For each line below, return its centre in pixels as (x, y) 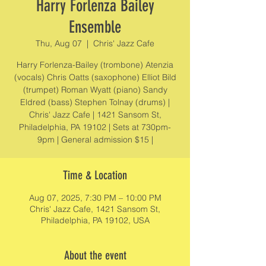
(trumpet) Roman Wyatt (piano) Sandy (95, 90)
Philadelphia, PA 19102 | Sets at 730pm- (95, 127)
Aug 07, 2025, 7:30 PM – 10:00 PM (95, 198)
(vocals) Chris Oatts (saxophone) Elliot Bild (95, 77)
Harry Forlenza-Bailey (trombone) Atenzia (95, 65)
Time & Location (95, 175)
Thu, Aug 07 (59, 43)
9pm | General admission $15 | (95, 140)
